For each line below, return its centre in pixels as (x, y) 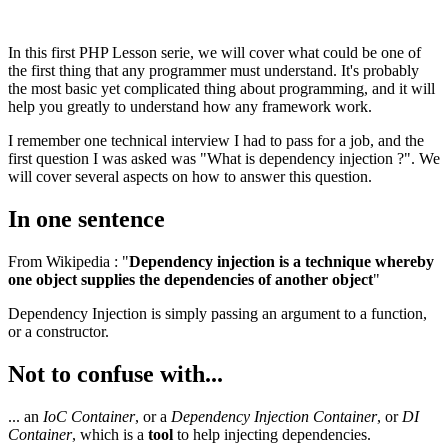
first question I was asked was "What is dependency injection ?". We (224, 158)
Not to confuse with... (115, 373)
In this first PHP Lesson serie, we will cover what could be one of (214, 52)
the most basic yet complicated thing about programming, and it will (221, 88)
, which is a (110, 434)
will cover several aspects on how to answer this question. (190, 176)
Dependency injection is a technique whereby (281, 261)
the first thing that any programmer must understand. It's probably (213, 70)
